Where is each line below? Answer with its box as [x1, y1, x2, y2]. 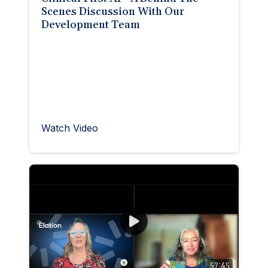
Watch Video [41, 121, 98, 134]
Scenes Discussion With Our [41, 4, 184, 19]
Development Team [41, 17, 140, 32]
